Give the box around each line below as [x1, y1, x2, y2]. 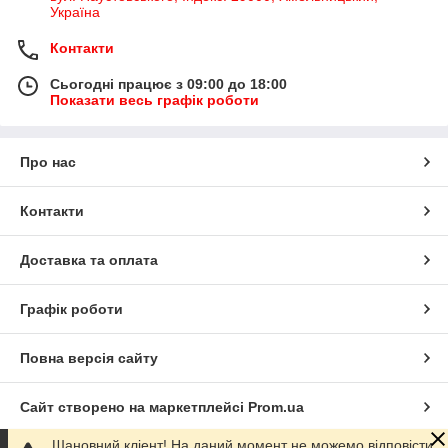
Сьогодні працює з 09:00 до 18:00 [50, 76, 287, 93]
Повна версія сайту [20, 350, 158, 367]
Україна [50, 4, 100, 21]
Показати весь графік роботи [50, 92, 259, 109]
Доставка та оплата [20, 252, 158, 269]
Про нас [20, 154, 76, 171]
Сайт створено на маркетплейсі [20, 399, 248, 416]
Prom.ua [248, 399, 304, 416]
